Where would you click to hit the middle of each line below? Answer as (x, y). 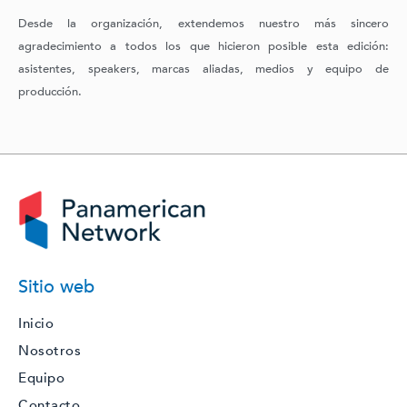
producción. (50, 92)
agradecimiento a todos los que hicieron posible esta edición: (203, 47)
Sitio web (56, 287)
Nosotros (50, 351)
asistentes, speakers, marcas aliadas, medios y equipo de (203, 69)
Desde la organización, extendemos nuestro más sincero (203, 24)
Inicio (36, 324)
